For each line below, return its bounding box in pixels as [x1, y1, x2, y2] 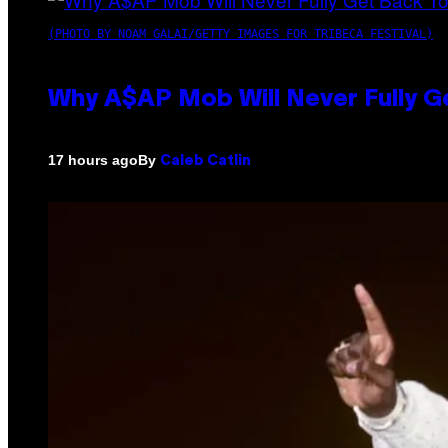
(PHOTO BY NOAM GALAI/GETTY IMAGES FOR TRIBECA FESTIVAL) [48, 26, 433, 41]
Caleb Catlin [160, 154, 251, 168]
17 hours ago [48, 152, 138, 169]
